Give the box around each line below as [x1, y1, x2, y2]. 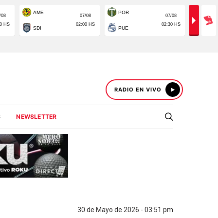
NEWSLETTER [16, 113, 57, 120]
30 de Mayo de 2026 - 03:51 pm [77, 206, 173, 214]
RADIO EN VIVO [114, 86, 162, 93]
